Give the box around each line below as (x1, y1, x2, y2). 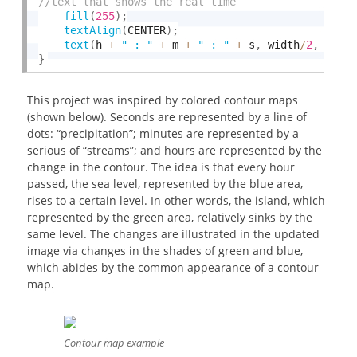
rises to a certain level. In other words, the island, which (27, 193, 326, 209)
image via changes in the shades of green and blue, (27, 243, 304, 259)
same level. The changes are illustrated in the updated (27, 226, 320, 242)
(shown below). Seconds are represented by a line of (27, 109, 308, 125)
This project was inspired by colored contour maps (27, 92, 299, 108)
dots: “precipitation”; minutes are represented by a (27, 126, 300, 142)
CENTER (127, 23, 167, 37)
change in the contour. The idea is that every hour (27, 159, 296, 175)
